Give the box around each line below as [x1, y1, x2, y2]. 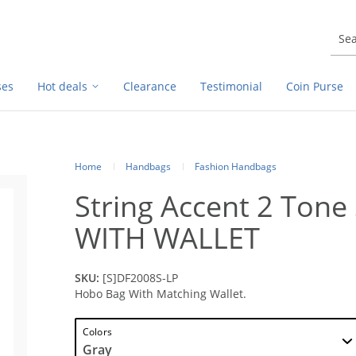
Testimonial [200, 79, 262, 94]
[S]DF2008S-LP [103, 270, 178, 285]
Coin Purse [286, 79, 343, 94]
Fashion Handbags [195, 160, 277, 173]
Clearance [123, 79, 176, 94]
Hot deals [37, 79, 87, 94]
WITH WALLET [75, 219, 260, 257]
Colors [83, 325, 112, 339]
